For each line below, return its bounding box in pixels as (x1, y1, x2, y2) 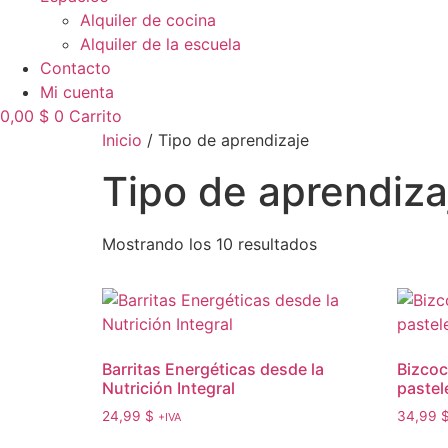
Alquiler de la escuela (80, 34, 241, 54)
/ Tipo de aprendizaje (142, 130, 309, 150)
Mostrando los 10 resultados (102, 234, 317, 254)
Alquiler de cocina (80, 10, 216, 30)
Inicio (102, 130, 142, 150)
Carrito (69, 106, 122, 126)
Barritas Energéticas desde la (102, 359, 324, 379)
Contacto (40, 58, 111, 78)
